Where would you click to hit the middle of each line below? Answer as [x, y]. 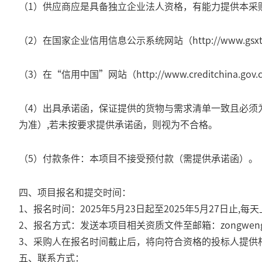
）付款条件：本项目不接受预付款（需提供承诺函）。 [146, 158]
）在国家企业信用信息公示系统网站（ [113, 40]
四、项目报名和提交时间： [75, 192]
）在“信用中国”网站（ [85, 74]
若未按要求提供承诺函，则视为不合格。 [133, 124]
